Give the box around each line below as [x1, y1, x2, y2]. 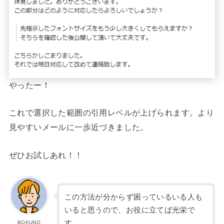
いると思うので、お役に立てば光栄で [64, 206, 195, 214]
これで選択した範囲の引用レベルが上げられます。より [8, 108, 214, 117]
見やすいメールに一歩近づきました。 [8, 122, 148, 132]
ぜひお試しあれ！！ [8, 150, 83, 159]
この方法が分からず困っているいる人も [64, 193, 203, 201]
